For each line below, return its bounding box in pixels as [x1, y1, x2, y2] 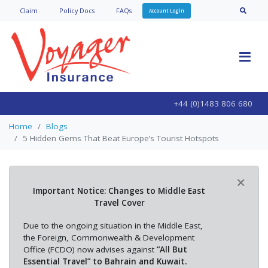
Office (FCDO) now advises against [23, 244, 157, 255]
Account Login [149, 7, 184, 14]
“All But [156, 244, 187, 255]
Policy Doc [59, 5, 92, 15]
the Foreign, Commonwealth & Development [23, 232, 194, 243]
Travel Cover [93, 197, 145, 209]
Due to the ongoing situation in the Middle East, [23, 220, 203, 232]
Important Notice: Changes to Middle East [33, 185, 206, 197]
